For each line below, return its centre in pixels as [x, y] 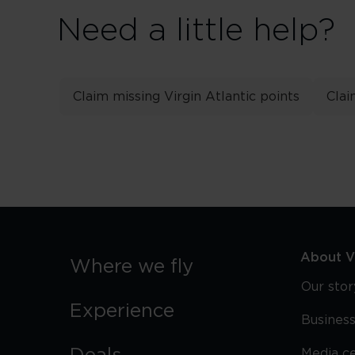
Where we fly [132, 267]
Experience [122, 311]
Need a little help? [196, 31]
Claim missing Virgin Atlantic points [186, 97]
